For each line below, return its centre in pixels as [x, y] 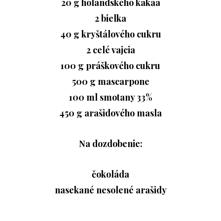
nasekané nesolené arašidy [110, 190]
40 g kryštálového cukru [110, 34]
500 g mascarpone [110, 82]
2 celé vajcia [110, 50]
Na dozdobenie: [110, 144]
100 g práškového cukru [110, 66]
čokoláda [110, 174]
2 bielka [110, 18]
